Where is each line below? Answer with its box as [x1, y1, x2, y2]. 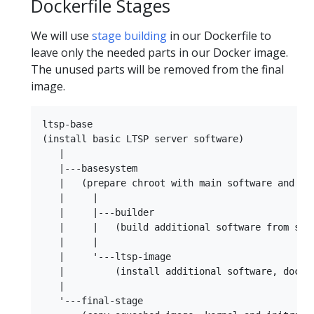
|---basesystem [42, 162, 137, 174]
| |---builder [42, 206, 154, 218]
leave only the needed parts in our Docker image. [31, 44, 288, 60]
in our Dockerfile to [167, 27, 271, 43]
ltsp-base [42, 118, 93, 130]
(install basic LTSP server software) [42, 132, 244, 144]
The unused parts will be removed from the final [31, 61, 284, 77]
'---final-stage [42, 294, 143, 306]
